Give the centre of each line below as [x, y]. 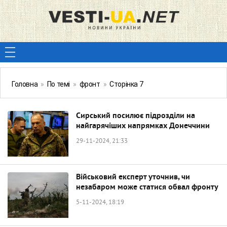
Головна [25, 84]
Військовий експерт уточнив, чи [133, 177]
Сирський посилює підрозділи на [136, 116]
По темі [59, 84]
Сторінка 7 [126, 84]
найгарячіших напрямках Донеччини [143, 126]
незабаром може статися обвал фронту [147, 187]
